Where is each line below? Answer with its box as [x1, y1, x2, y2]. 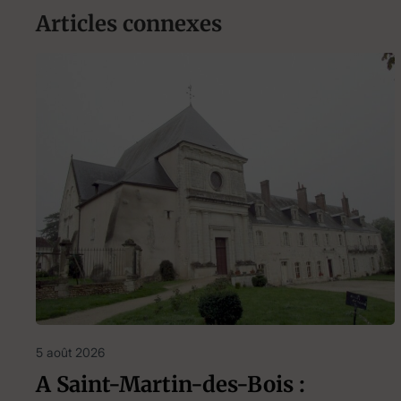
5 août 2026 [36, 345, 105, 361]
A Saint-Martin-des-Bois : [36, 371, 305, 399]
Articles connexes [36, 10, 222, 38]
